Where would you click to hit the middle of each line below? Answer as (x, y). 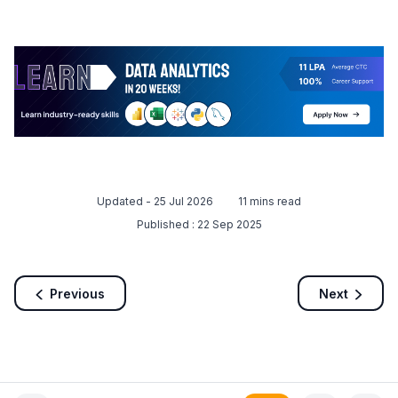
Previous (77, 293)
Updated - (125, 202)
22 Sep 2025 (229, 225)
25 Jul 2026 (183, 202)
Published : (167, 225)
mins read (274, 202)
